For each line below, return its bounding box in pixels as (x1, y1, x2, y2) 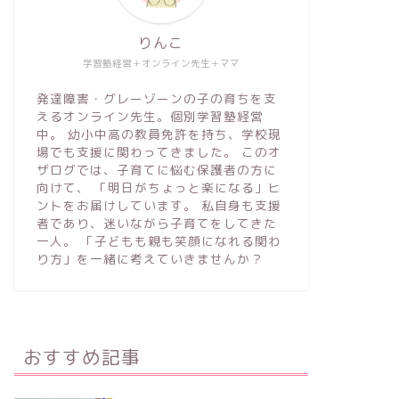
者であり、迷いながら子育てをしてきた (36, 215, 277, 232)
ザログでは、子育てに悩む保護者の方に (36, 161, 277, 179)
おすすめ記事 (22, 346, 141, 370)
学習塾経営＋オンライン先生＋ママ (82, 57, 240, 70)
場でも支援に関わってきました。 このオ (36, 143, 281, 161)
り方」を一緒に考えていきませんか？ (36, 250, 264, 268)
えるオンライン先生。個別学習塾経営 (36, 108, 264, 126)
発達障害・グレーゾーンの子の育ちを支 (36, 90, 277, 108)
